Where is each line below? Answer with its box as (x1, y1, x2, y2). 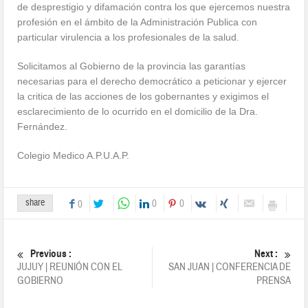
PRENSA (256, 274, 291, 287)
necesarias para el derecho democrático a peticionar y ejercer (17, 75, 287, 87)
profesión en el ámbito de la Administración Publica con (17, 16, 258, 27)
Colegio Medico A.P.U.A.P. (17, 149, 130, 161)
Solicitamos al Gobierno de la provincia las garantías (17, 60, 246, 71)
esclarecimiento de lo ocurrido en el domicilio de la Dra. (17, 105, 258, 117)
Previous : (30, 247, 72, 260)
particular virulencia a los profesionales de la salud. (17, 31, 240, 43)
